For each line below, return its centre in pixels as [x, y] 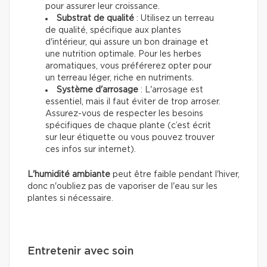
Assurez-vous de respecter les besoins [124, 114]
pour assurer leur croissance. [103, 7]
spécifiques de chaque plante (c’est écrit [128, 126]
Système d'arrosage [97, 90]
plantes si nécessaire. [70, 199]
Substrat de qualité [95, 19]
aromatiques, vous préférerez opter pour [128, 66]
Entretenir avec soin [80, 252]
